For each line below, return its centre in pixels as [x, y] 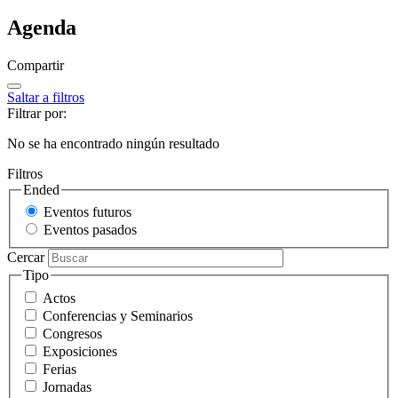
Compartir [36, 65]
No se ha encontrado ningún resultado [113, 143]
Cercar [26, 258]
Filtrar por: [37, 113]
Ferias [60, 369]
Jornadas [67, 386]
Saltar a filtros [46, 97]
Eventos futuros [88, 212]
